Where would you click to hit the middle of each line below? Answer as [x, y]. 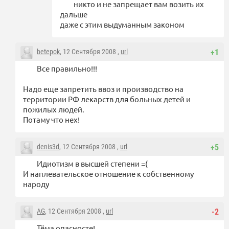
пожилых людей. [54, 109]
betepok [48, 52]
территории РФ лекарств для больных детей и [107, 99]
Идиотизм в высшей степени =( [92, 164]
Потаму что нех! [51, 120]
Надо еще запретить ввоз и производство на [103, 89]
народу [36, 184]
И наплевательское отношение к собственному [108, 174]
